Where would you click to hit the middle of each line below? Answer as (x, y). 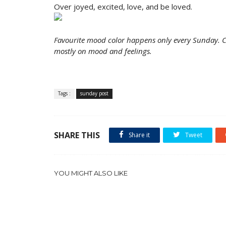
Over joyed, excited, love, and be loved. (123, 7)
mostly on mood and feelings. (103, 51)
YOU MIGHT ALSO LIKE (91, 173)
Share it (138, 135)
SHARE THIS (77, 135)
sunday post (94, 93)
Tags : (64, 93)
